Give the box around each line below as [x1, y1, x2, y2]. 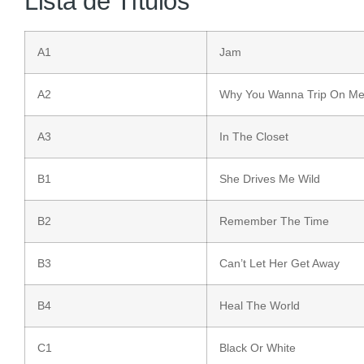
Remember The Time [219, 214, 329, 228]
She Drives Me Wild [219, 172, 320, 186]
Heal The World [219, 299, 300, 313]
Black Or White [219, 341, 296, 355]
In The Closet [219, 130, 288, 144]
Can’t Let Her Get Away [219, 257, 340, 271]
